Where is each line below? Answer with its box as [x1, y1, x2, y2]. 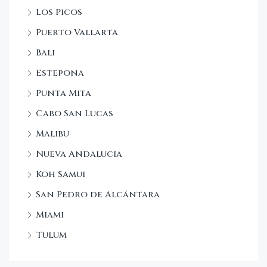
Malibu [36, 127, 69, 140]
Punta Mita [36, 86, 91, 100]
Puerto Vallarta [36, 26, 118, 39]
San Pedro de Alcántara [36, 188, 160, 201]
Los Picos [36, 5, 82, 18]
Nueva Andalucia [36, 147, 122, 160]
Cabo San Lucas [36, 107, 113, 120]
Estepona [36, 66, 84, 79]
